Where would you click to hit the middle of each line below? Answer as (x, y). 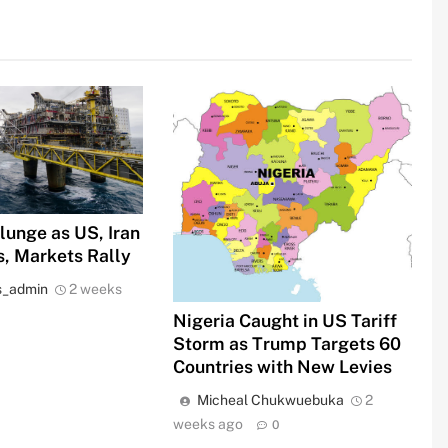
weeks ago (208, 423)
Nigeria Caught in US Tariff (285, 320)
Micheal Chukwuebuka (271, 399)
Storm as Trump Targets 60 (287, 343)
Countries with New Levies (283, 366)
